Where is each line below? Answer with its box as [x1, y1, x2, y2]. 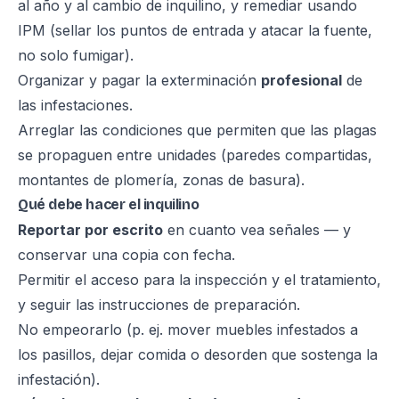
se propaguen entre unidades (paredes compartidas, [18, 146, 372, 164]
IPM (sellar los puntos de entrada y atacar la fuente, [18, 21, 372, 39]
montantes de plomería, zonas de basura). [18, 171, 305, 189]
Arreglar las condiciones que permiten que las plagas [18, 121, 377, 139]
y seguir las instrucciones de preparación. [18, 296, 300, 313]
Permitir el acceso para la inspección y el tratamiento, [18, 271, 381, 289]
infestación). [18, 370, 100, 388]
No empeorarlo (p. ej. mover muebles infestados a [18, 321, 358, 338]
